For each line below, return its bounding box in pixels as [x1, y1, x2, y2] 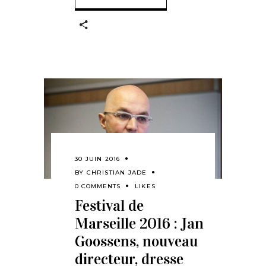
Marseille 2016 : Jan [75, 214, 204, 233]
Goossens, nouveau [75, 232, 198, 251]
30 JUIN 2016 [75, 155, 121, 163]
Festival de [75, 197, 144, 216]
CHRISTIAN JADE [86, 169, 147, 177]
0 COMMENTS [75, 182, 121, 191]
